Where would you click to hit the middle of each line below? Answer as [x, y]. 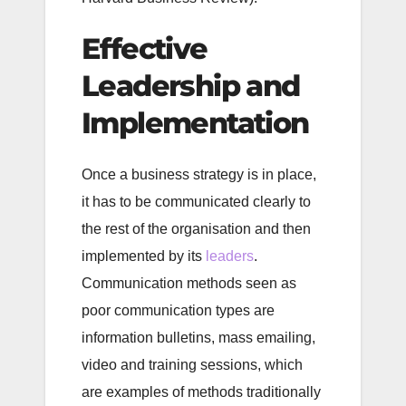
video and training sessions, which [192, 365]
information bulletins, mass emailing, [198, 338]
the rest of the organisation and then [196, 229]
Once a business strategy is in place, [199, 175]
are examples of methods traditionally [201, 392]
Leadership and [191, 85]
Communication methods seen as [189, 284]
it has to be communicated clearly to [196, 202]
